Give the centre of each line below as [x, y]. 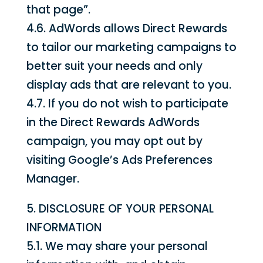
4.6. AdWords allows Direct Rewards [127, 28]
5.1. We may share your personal [117, 246]
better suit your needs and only [114, 66]
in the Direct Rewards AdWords [113, 122]
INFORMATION [64, 227]
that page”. [58, 10]
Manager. [53, 179]
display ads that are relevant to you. [129, 85]
